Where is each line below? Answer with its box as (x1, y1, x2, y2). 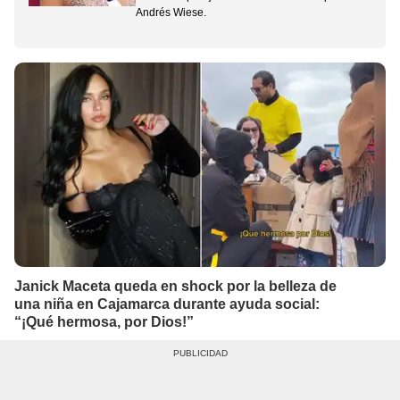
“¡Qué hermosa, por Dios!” (14, 312, 194, 330)
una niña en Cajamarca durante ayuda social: (14, 295, 320, 312)
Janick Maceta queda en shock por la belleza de (14, 277, 337, 295)
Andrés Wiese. (136, 6, 206, 19)
